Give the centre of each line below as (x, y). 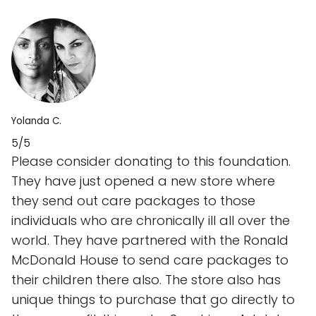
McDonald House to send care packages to (150, 260)
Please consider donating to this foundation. (151, 161)
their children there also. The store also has (146, 280)
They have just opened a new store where (143, 181)
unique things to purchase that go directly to (153, 299)
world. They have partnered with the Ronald (150, 240)
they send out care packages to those (133, 201)
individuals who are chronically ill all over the (151, 220)
